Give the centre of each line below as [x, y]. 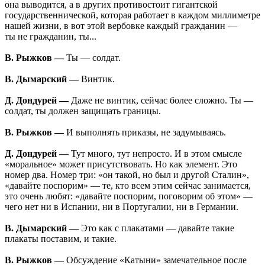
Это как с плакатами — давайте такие [156, 228]
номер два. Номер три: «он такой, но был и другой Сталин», [127, 175]
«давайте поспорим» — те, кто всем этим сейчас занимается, [128, 186]
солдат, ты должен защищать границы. [83, 111]
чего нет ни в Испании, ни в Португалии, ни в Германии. [122, 207]
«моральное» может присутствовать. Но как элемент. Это [121, 164]
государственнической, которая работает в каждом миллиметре [132, 15]
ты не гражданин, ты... [51, 37]
